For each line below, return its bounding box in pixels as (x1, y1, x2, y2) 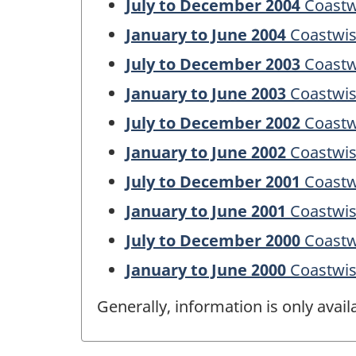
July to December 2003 (126, 52, 300, 75)
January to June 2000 (126, 258, 286, 281)
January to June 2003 (126, 82, 286, 104)
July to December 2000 (126, 229, 300, 251)
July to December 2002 (126, 111, 300, 133)
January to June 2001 (126, 199, 286, 222)
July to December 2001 (126, 170, 300, 192)
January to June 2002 (126, 141, 286, 163)
